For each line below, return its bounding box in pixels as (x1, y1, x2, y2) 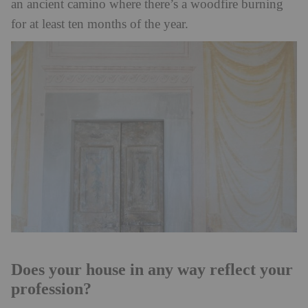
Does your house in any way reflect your (11, 260, 293, 278)
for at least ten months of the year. (11, 17, 188, 32)
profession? (11, 279, 91, 298)
